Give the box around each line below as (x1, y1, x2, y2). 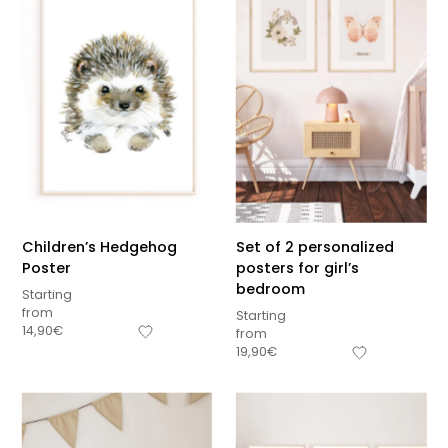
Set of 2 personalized (236, 236, 394, 257)
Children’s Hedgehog (21, 236, 177, 257)
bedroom (236, 278, 305, 299)
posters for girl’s (236, 257, 359, 278)
